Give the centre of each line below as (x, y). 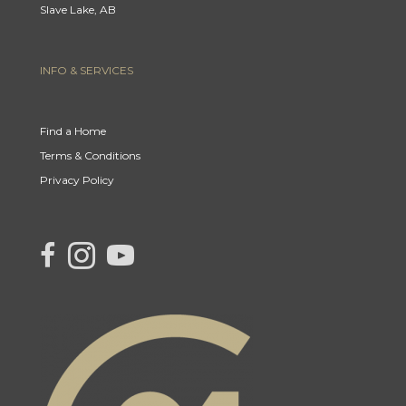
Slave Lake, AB (78, 10)
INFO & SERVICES (87, 71)
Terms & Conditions (90, 156)
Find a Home (73, 131)
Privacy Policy (77, 180)
